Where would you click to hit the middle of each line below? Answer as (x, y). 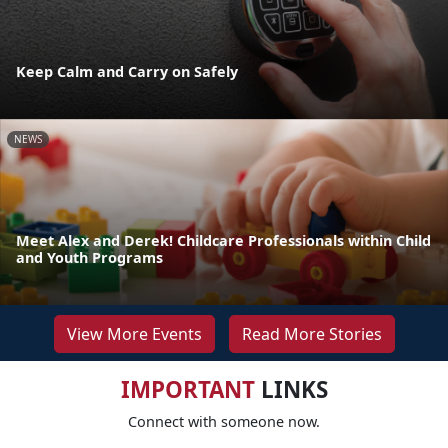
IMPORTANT (187, 389)
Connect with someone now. (224, 421)
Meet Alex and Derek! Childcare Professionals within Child (223, 240)
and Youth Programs (89, 257)
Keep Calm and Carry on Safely (127, 71)
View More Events (134, 333)
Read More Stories (311, 333)
